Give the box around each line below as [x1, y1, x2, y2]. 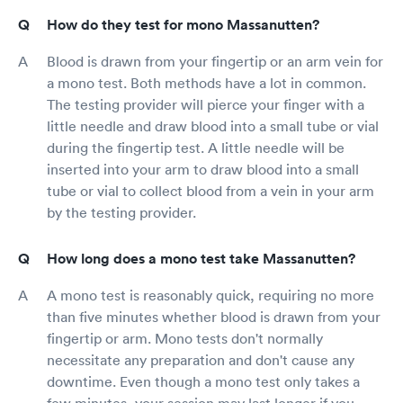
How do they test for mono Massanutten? [47, 14, 319, 34]
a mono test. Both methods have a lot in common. [47, 73, 366, 92]
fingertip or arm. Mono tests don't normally [47, 328, 323, 347]
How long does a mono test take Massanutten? [47, 248, 355, 268]
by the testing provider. [47, 202, 196, 221]
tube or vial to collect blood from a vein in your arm [47, 181, 374, 200]
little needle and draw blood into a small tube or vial [47, 116, 379, 135]
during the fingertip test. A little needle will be [47, 138, 345, 157]
